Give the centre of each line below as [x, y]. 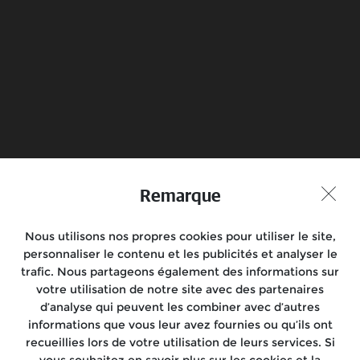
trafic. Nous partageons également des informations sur [180, 272]
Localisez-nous [76, 318]
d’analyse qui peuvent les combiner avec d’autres [180, 307]
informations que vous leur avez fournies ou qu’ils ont [180, 325]
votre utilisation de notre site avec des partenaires [180, 289]
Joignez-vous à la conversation [180, 164]
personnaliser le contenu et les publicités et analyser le [180, 254]
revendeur [266, 106]
